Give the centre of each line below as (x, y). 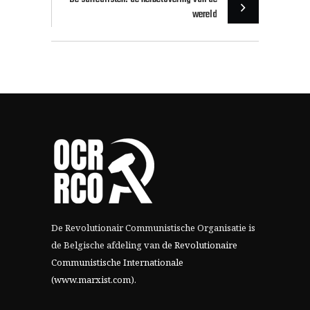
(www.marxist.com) (93, 280)
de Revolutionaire (200, 245)
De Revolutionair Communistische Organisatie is (153, 228)
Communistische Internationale (117, 263)
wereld (205, 15)
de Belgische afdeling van (107, 245)
